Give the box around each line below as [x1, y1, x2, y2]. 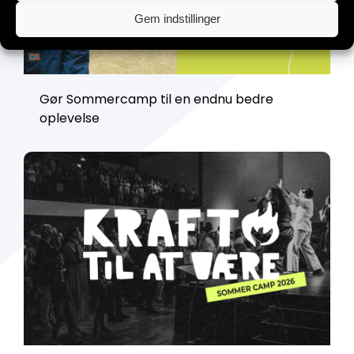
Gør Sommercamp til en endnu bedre [40, 90, 273, 109]
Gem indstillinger [134, 12, 220, 25]
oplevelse [40, 109, 100, 128]
